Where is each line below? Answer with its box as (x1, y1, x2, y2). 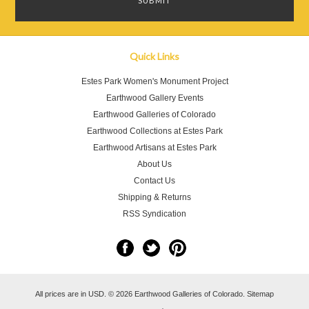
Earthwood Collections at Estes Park (86, 126, 223, 136)
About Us (137, 159, 172, 169)
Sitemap (247, 290, 274, 298)
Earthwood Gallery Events (106, 93, 203, 103)
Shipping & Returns (118, 192, 191, 202)
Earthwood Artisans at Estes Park (92, 143, 217, 152)
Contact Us (134, 176, 175, 186)
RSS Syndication (123, 209, 186, 219)
